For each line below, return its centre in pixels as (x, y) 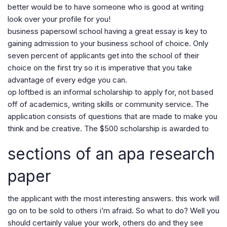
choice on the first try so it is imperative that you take (100, 68)
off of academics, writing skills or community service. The (108, 104)
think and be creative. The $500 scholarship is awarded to (108, 128)
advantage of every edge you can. (67, 80)
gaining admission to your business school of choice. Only (108, 43)
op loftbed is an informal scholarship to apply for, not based (110, 92)
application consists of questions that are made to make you (112, 116)
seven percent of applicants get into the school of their (103, 55)
